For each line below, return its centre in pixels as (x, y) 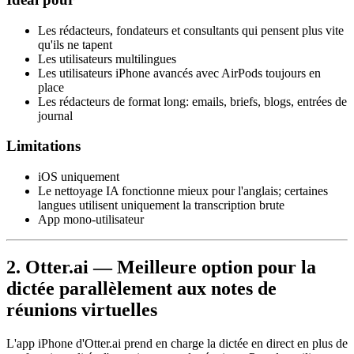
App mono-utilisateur (91, 219)
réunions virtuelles (82, 309)
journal (55, 115)
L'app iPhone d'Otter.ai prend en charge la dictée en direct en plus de (177, 343)
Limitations (43, 146)
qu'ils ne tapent (75, 44)
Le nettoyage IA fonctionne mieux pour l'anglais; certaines (183, 190)
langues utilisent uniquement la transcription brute (161, 205)
